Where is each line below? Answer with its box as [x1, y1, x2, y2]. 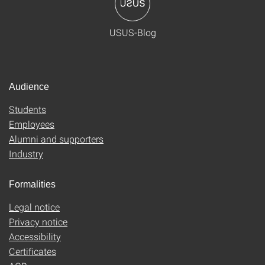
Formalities [9, 179, 56, 189]
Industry [9, 147, 43, 160]
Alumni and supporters [9, 132, 104, 145]
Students [9, 103, 46, 115]
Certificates [9, 245, 56, 257]
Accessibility [9, 230, 61, 243]
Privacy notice [9, 215, 67, 228]
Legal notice [9, 201, 60, 213]
